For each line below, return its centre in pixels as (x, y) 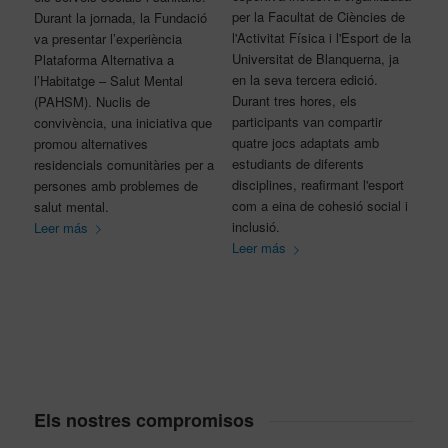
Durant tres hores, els (294, 101)
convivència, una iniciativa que (122, 122)
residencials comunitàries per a (123, 164)
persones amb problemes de (115, 185)
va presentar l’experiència (107, 38)
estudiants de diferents (297, 164)
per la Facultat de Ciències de (318, 17)
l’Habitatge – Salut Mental (108, 80)
